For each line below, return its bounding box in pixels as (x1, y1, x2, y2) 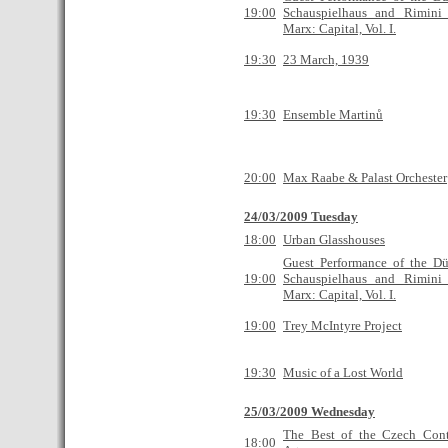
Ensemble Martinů (283, 107, 383, 122)
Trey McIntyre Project (283, 318, 402, 333)
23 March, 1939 (283, 52, 369, 67)
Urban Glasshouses (283, 232, 385, 247)
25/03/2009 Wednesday (244, 404, 375, 419)
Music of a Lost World (283, 365, 403, 380)
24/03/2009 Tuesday (244, 209, 358, 224)
